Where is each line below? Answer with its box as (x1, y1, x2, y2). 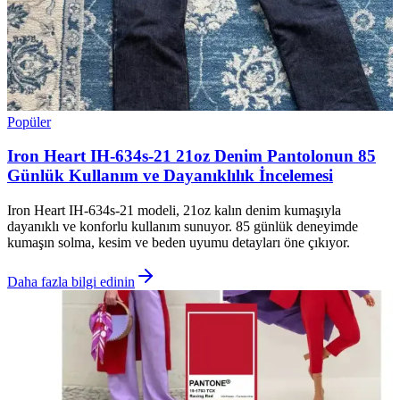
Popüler (7, 113, 51, 129)
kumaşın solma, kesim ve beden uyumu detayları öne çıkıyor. (7, 235, 350, 251)
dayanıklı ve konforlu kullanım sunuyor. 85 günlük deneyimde (7, 219, 358, 235)
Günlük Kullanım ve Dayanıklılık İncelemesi (7, 166, 333, 186)
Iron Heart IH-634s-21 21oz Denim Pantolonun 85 (7, 146, 376, 166)
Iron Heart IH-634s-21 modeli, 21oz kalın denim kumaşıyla (7, 203, 341, 219)
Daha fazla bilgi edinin (7, 274, 135, 290)
